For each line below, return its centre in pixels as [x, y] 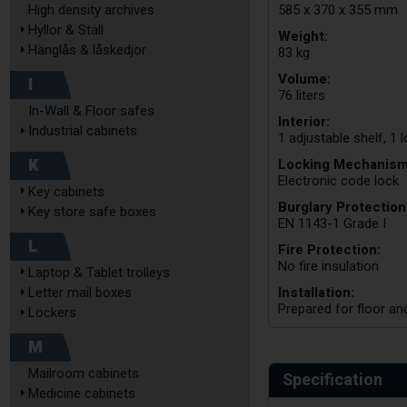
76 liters [302, 95]
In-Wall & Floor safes [91, 111]
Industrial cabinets [83, 131]
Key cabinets [66, 192]
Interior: [304, 121]
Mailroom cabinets [84, 373]
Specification [333, 380]
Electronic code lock [339, 180]
